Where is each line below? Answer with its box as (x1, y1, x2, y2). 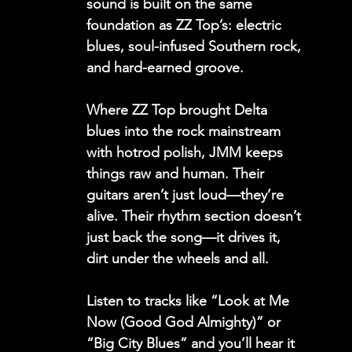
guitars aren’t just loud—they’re (86, 186, 288, 203)
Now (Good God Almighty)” (86, 313, 267, 331)
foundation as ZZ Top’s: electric (86, 16, 285, 34)
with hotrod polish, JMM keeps (86, 144, 287, 161)
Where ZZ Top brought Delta (86, 101, 271, 119)
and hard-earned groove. (86, 59, 244, 76)
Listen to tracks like (86, 292, 211, 310)
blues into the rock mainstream (86, 123, 284, 140)
